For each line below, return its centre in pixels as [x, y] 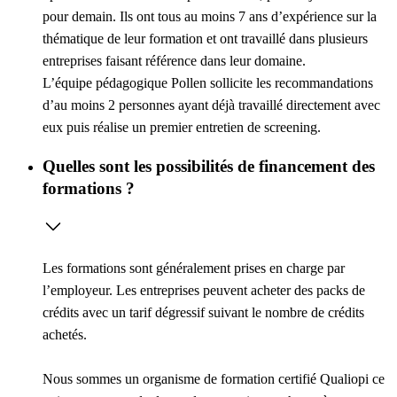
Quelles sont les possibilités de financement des [209, 166]
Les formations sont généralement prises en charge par [194, 269]
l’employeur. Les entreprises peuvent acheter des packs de [204, 291]
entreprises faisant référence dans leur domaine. [174, 61]
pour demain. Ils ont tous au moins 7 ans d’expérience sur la [210, 17]
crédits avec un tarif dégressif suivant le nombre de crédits [203, 313]
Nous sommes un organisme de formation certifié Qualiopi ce [214, 379]
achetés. [65, 335]
